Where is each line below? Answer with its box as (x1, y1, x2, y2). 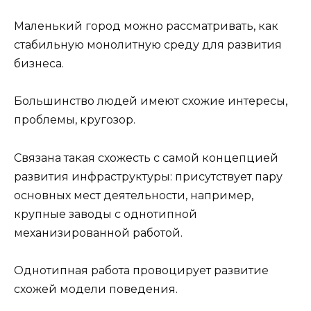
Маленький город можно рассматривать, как (14, 19, 278, 33)
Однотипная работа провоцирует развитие (14, 263, 269, 277)
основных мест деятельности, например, (14, 188, 253, 202)
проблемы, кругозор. (14, 113, 135, 127)
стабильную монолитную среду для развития (14, 38, 282, 52)
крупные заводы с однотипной (14, 207, 197, 221)
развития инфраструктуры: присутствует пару (14, 169, 283, 183)
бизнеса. (14, 57, 64, 71)
